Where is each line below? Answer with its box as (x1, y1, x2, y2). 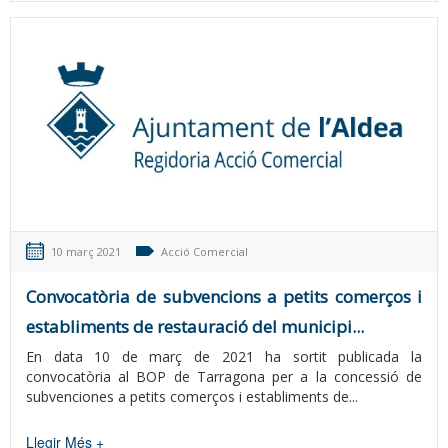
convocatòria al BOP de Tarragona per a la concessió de (26, 367, 422, 387)
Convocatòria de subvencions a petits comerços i (26, 285, 422, 309)
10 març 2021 (51, 244, 121, 260)
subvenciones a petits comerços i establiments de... (26, 387, 358, 407)
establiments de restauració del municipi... (26, 315, 364, 339)
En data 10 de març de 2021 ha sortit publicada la (26, 347, 422, 367)
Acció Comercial (161, 244, 248, 260)
